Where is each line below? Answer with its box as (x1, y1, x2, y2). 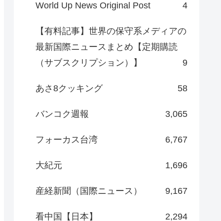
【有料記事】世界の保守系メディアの (36, 26, 186, 36)
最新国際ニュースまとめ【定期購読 (36, 41, 178, 52)
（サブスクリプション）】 (36, 57, 142, 68)
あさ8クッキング (36, 83, 103, 93)
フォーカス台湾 (36, 134, 98, 145)
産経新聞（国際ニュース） (36, 185, 142, 196)
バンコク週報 (36, 109, 89, 119)
